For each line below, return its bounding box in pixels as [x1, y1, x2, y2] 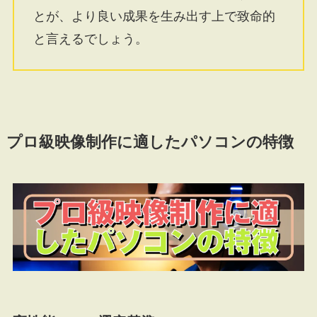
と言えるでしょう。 [33, 32, 148, 47]
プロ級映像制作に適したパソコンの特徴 [6, 134, 294, 151]
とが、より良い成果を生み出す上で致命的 [33, 9, 275, 24]
